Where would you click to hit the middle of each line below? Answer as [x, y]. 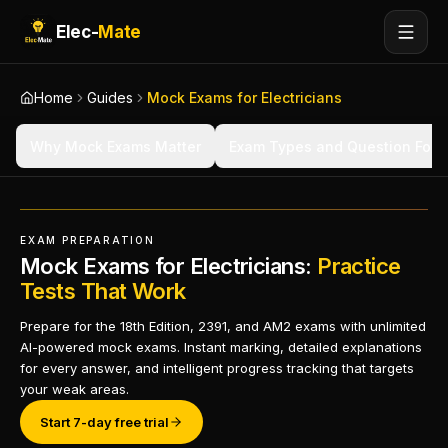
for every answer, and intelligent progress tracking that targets [217, 368]
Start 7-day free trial [104, 421]
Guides [110, 97]
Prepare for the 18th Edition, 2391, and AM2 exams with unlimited [223, 326]
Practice [359, 266]
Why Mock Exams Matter [115, 146]
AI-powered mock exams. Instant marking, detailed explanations [221, 347]
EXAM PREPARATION [87, 240]
